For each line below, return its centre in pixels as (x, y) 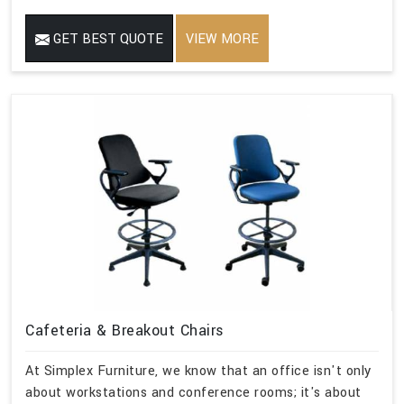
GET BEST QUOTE (106, 39)
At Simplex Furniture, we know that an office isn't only (198, 372)
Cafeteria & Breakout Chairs (125, 330)
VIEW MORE (222, 39)
